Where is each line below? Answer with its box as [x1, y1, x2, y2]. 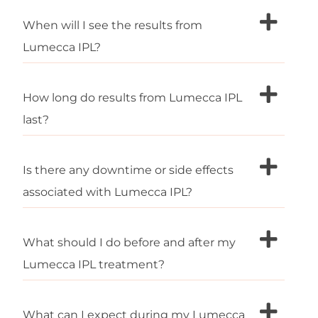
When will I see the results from [23, 18, 203, 32]
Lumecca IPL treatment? [23, 257, 165, 271]
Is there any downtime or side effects [23, 163, 234, 177]
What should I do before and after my [23, 235, 236, 249]
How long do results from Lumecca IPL [23, 90, 243, 104]
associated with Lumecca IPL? [23, 185, 193, 199]
